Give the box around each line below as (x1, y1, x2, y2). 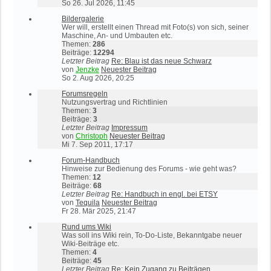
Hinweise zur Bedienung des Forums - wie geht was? (62, 165, 237, 173)
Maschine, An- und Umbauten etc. (62, 31, 172, 40)
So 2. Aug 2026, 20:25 (62, 74, 134, 82)
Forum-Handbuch (62, 156, 120, 165)
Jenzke (76, 65, 99, 74)
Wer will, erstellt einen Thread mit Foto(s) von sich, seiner (62, 23, 249, 31)
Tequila (76, 198, 100, 207)
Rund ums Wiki (62, 223, 111, 231)
